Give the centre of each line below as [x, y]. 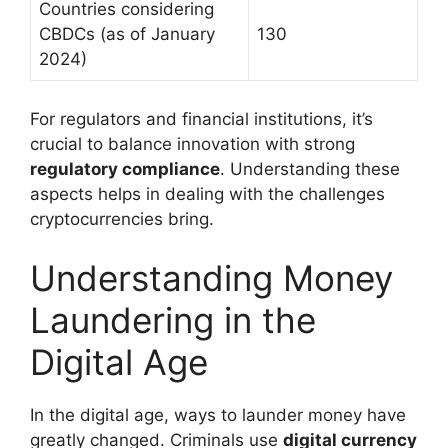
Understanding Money [211, 278]
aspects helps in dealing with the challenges [207, 193]
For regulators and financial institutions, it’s [201, 118]
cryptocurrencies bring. [122, 218]
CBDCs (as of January [127, 34]
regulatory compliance [125, 168]
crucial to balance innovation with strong [192, 143]
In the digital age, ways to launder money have [218, 415]
